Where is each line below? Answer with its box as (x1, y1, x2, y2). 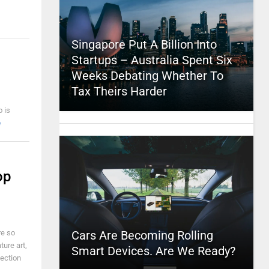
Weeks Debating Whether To (71, 68, 223, 83)
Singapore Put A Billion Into (71, 37, 217, 52)
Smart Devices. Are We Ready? (71, 244, 235, 258)
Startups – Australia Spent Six (71, 53, 232, 67)
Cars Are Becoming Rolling (71, 228, 213, 243)
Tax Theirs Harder (71, 84, 167, 98)
